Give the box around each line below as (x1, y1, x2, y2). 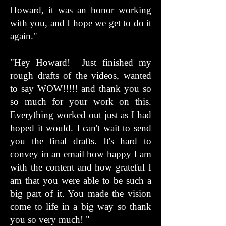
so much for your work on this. (10, 96, 151, 107)
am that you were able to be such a (10, 175, 151, 186)
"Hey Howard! (10, 57, 76, 68)
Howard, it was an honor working (10, 5, 151, 15)
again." (10, 31, 37, 41)
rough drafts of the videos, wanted (10, 70, 151, 81)
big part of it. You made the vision (10, 188, 151, 199)
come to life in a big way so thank (10, 201, 151, 212)
